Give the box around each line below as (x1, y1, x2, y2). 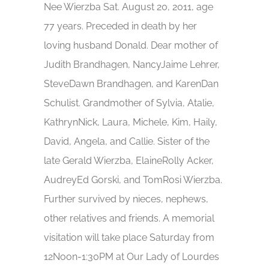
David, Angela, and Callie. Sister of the (44, 135, 210, 147)
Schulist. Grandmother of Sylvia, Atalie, (44, 97, 215, 109)
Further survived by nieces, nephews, (44, 193, 209, 205)
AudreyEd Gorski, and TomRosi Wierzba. (44, 174, 223, 186)
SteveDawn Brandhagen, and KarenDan (44, 77, 219, 89)
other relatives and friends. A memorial (44, 212, 215, 224)
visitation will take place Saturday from (44, 231, 215, 243)
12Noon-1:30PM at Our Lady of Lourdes (44, 250, 220, 262)
